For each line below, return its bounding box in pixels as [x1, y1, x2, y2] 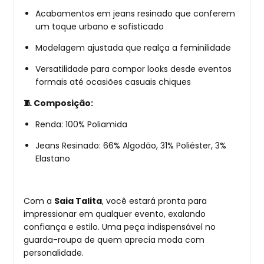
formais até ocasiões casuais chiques [35, 75, 191, 88]
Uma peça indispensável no [102, 220, 216, 233]
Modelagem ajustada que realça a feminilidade [35, 41, 231, 54]
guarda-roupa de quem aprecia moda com [24, 233, 204, 246]
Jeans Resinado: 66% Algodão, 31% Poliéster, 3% [35, 139, 226, 151]
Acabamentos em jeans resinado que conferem [35, 7, 235, 19]
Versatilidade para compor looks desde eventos [35, 62, 232, 75]
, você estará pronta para [102, 194, 207, 207]
